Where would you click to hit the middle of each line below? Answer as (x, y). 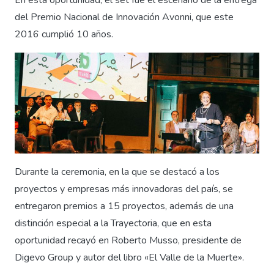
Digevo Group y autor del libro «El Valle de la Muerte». (129, 258)
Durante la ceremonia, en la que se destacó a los (117, 172)
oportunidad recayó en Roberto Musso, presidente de (128, 241)
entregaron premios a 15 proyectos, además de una (124, 206)
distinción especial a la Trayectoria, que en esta (113, 224)
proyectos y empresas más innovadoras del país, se (124, 189)
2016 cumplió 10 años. (64, 35)
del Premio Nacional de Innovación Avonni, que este (124, 17)
